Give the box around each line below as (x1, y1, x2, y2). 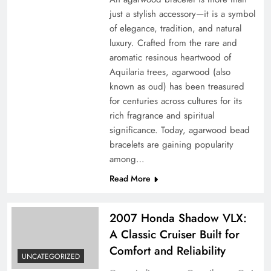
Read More (109, 172, 151, 185)
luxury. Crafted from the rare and (109, 36, 237, 50)
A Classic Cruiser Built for (109, 226, 240, 243)
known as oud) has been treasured (109, 80, 244, 94)
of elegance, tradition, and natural (109, 22, 241, 36)
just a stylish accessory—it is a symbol (109, 7, 255, 21)
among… (109, 152, 145, 166)
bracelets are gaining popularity (109, 138, 233, 152)
